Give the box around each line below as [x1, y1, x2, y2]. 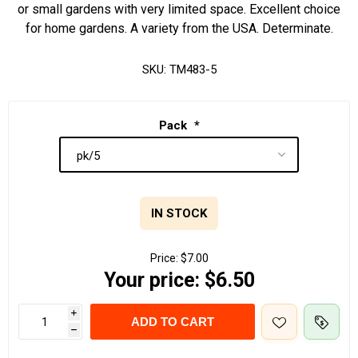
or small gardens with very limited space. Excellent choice [18, 2, 340, 17]
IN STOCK [151, 206, 207, 221]
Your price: [103, 268, 200, 292]
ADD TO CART [131, 315, 214, 329]
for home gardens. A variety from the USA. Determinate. [25, 21, 333, 36]
